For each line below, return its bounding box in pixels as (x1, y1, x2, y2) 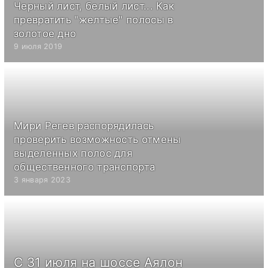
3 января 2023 (14, 175, 71, 184)
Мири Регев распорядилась (14, 119, 154, 132)
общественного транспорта (14, 160, 156, 173)
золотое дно (14, 27, 77, 39)
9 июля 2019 (14, 41, 63, 51)
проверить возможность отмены (14, 133, 181, 145)
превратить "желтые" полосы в (14, 13, 173, 26)
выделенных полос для (14, 147, 133, 159)
